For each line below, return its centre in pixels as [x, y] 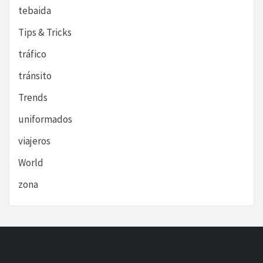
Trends [33, 98]
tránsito [35, 76]
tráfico [32, 54]
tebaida [35, 11]
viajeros [34, 141]
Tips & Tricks [45, 33]
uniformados [45, 119]
